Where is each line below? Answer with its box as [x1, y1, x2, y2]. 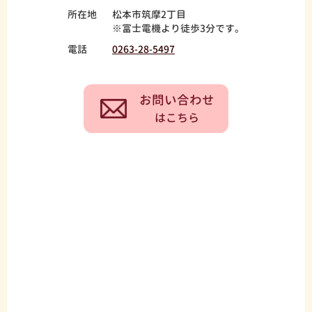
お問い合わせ [139, 91, 214, 109]
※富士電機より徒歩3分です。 [112, 21, 244, 35]
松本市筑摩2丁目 [112, 7, 186, 21]
